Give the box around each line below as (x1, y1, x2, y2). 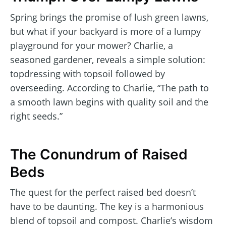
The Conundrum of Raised (10, 146, 188, 163)
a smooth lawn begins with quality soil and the (10, 95, 208, 108)
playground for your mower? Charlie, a (10, 39, 173, 51)
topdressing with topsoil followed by (10, 67, 165, 80)
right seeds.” (10, 109, 63, 122)
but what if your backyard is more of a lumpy (10, 25, 201, 37)
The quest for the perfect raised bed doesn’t (10, 186, 196, 199)
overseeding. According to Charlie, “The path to (10, 81, 209, 94)
